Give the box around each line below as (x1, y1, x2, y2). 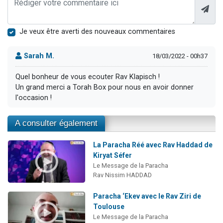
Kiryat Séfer (93, 151, 132, 160)
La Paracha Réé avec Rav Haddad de (93, 141, 213, 149)
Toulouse (93, 202, 124, 211)
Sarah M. (22, 52, 54, 61)
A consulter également (15, 118, 98, 128)
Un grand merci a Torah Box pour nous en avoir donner (15, 83, 194, 92)
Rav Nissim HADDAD (93, 171, 152, 179)
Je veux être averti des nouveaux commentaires (19, 27, 175, 36)
